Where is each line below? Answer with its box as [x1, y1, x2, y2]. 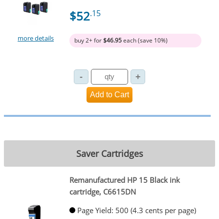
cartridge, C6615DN [69, 186, 136, 197]
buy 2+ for [74, 36, 103, 45]
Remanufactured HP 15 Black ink [69, 175, 180, 185]
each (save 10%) [121, 36, 168, 45]
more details [18, 34, 54, 43]
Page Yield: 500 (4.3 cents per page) [77, 205, 196, 216]
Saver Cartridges [76, 148, 143, 160]
